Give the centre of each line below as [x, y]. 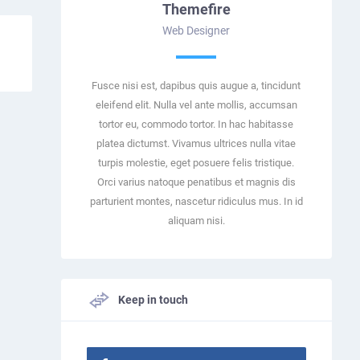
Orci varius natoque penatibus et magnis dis [196, 182]
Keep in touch [151, 299]
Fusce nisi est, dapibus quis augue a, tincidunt [196, 85]
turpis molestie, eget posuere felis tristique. [196, 162]
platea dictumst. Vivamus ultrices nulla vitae [196, 143]
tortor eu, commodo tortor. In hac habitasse [196, 124]
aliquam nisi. [196, 220]
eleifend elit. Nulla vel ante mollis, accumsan [196, 104]
